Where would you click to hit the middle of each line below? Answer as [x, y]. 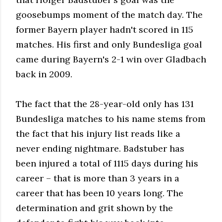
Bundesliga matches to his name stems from [111, 118]
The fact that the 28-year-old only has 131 [105, 104]
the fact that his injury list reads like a [98, 133]
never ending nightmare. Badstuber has [100, 148]
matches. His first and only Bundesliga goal [109, 44]
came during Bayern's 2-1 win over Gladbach [111, 59]
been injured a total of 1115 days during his [107, 163]
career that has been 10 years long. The [100, 193]
